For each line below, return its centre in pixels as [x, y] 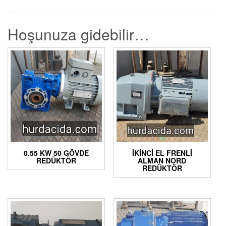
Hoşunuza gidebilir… [78, 34]
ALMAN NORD [162, 160]
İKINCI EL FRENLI [162, 153]
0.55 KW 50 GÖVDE [56, 153]
